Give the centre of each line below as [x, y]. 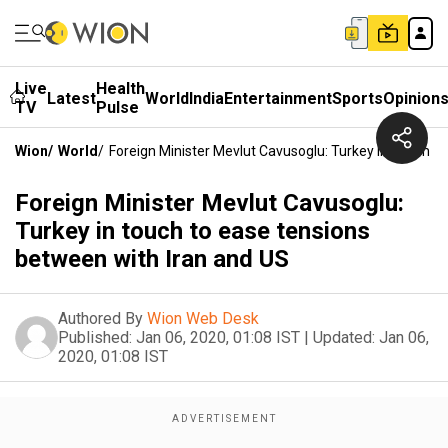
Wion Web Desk [203, 318]
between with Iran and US [152, 259]
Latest [71, 98]
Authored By [100, 318]
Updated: [344, 337]
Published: [95, 337]
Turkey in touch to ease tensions [192, 231]
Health [120, 88]
